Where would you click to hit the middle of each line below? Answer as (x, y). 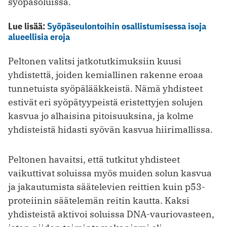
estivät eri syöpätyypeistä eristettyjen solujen (106, 102)
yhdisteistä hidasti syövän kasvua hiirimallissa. (110, 129)
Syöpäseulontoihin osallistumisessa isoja (127, 26)
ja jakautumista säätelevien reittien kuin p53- (107, 186)
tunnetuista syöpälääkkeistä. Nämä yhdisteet (105, 88)
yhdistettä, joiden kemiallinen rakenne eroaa (106, 74)
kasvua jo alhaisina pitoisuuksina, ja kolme (101, 116)
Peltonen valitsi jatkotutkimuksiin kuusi (95, 61)
